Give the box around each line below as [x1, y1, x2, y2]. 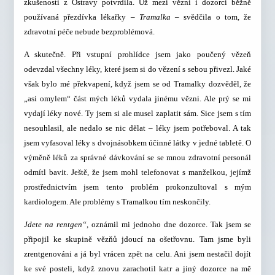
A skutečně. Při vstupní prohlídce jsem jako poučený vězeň [23, 50, 252, 60]
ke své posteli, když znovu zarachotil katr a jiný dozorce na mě [23, 264, 252, 274]
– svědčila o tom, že [170, 12, 252, 21]
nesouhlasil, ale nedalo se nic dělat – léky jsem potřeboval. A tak [23, 123, 252, 133]
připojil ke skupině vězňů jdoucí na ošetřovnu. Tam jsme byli [23, 234, 252, 244]
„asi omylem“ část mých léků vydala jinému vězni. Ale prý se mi [23, 94, 252, 104]
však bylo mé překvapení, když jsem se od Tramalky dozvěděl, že [23, 79, 252, 89]
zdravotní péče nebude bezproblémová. [23, 26, 155, 36]
